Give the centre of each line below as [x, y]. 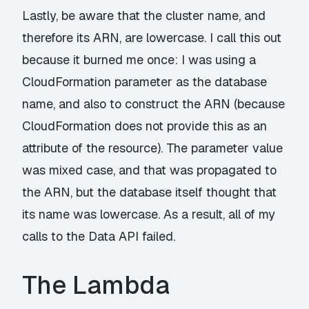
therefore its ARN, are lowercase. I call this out [152, 37]
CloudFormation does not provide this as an [145, 126]
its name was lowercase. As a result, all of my [149, 214]
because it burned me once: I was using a [139, 59]
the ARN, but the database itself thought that [150, 192]
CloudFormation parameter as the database [145, 81]
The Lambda [96, 286]
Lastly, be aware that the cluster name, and [144, 15]
